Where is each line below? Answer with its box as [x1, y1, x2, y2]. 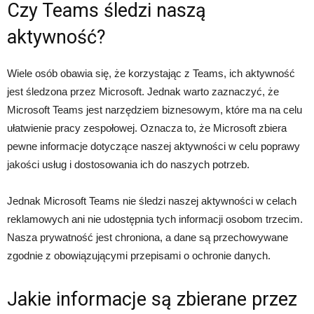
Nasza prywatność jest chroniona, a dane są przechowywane [7, 231, 288, 243]
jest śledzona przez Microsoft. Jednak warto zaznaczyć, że [7, 86, 279, 97]
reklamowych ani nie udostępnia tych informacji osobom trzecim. [7, 213, 303, 225]
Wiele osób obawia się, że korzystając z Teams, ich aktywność [7, 67, 295, 79]
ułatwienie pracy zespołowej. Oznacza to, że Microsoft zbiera [7, 122, 287, 134]
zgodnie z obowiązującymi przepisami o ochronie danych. [7, 250, 271, 261]
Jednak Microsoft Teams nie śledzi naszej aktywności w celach [7, 195, 296, 207]
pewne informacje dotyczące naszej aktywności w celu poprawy [7, 140, 300, 152]
